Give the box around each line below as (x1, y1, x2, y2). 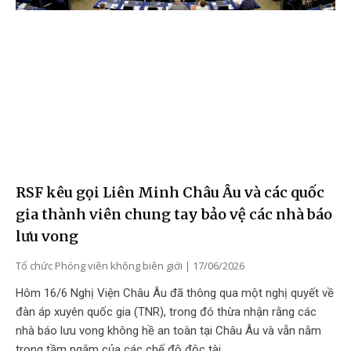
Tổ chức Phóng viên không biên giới (16, 258, 185, 273)
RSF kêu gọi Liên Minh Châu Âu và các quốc (16, 183, 324, 201)
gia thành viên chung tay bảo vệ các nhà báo (16, 204, 332, 223)
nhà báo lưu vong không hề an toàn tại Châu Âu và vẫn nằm (16, 323, 321, 338)
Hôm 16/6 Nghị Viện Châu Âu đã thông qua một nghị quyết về (16, 285, 334, 300)
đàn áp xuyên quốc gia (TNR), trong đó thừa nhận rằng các (16, 304, 317, 319)
